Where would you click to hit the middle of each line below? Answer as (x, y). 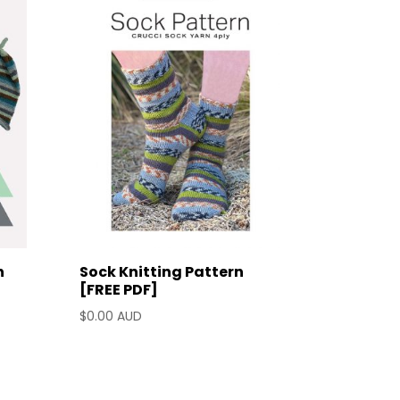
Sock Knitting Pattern (162, 271)
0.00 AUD (115, 316)
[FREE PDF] (119, 289)
